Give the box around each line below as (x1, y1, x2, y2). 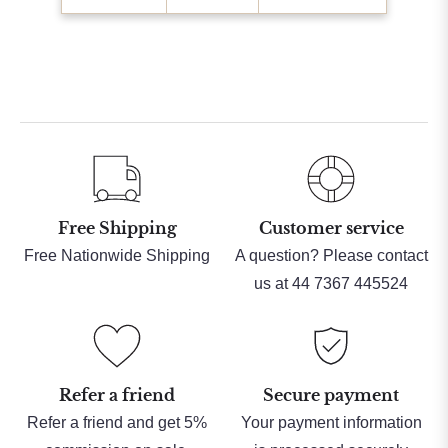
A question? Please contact (234, 247, 428, 265)
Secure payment (263, 385, 399, 406)
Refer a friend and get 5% (27, 414, 207, 432)
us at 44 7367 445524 (254, 275, 408, 293)
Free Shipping (57, 218, 177, 239)
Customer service (258, 218, 404, 239)
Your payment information (240, 414, 422, 432)
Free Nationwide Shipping (24, 247, 210, 265)
